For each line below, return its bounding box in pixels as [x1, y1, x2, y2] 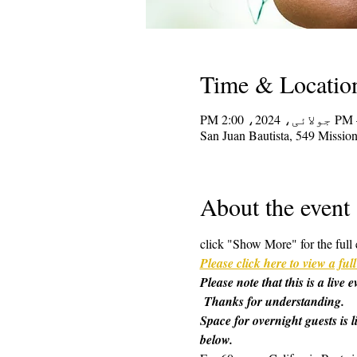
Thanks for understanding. [199, 292, 344, 310]
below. [199, 330, 233, 348]
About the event [199, 190, 350, 222]
